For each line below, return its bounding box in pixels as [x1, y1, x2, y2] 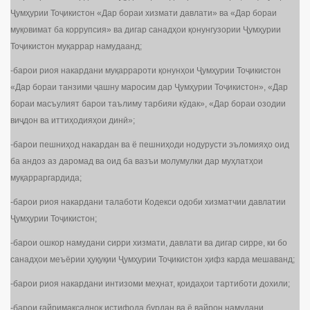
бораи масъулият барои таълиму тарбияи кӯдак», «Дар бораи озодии [10, 99, 286, 109]
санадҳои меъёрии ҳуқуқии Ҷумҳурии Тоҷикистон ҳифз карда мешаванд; [10, 255, 295, 265]
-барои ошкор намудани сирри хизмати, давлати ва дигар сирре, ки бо [10, 238, 287, 248]
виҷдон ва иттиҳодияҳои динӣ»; [10, 116, 135, 126]
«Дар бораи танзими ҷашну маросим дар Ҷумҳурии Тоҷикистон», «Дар [10, 82, 288, 93]
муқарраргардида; [10, 173, 82, 183]
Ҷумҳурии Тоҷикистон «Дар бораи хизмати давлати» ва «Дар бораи [10, 8, 277, 19]
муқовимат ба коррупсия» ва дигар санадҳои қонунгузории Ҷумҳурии [10, 25, 281, 35]
